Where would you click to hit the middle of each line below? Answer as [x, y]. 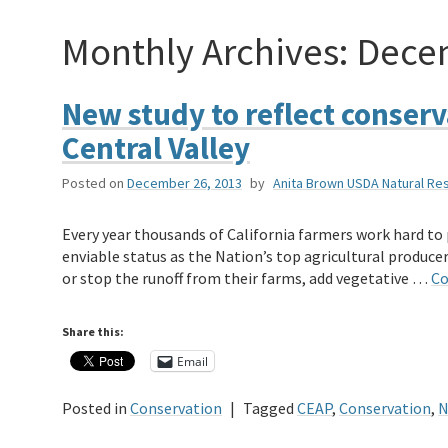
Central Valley [156, 148]
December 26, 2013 [184, 183]
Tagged [268, 408]
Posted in [94, 408]
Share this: [93, 332]
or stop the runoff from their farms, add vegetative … [246, 278]
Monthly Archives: [209, 50]
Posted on [93, 183]
